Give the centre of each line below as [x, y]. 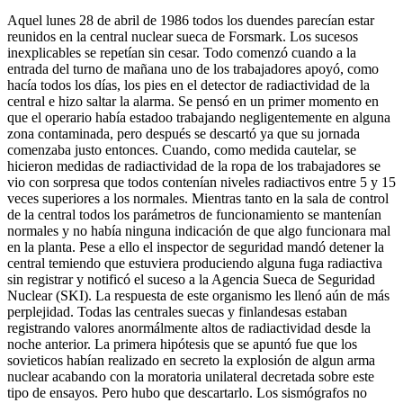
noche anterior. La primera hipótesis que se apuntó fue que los [182, 344]
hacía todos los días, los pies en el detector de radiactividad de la [188, 85]
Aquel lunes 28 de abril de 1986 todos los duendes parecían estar [191, 20]
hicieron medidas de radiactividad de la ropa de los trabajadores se [194, 166]
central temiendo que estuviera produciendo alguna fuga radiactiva [195, 263]
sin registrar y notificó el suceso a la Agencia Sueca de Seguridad [191, 279]
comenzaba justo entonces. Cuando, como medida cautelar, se [182, 149]
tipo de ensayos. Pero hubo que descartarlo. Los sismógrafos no [187, 392]
